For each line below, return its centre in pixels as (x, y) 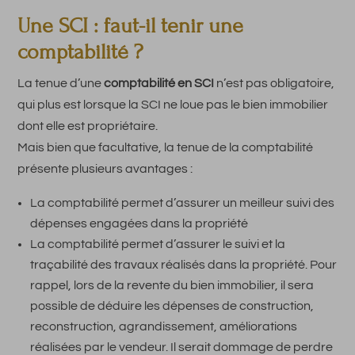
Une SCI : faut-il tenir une (131, 25)
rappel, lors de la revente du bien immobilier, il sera (172, 285)
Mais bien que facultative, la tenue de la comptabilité (166, 147)
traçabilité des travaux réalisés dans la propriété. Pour (184, 264)
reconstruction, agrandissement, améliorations (164, 326)
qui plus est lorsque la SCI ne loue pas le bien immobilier (173, 104)
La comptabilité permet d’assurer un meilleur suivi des (183, 202)
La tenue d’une (61, 83)
